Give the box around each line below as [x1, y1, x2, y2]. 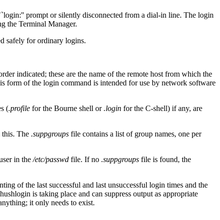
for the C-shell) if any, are [121, 104, 202, 112]
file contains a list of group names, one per [69, 129, 201, 138]
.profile [8, 104, 30, 112]
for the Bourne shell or [30, 104, 104, 112]
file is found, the [139, 155, 191, 164]
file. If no [69, 155, 101, 164]
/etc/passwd [33, 155, 69, 164]
